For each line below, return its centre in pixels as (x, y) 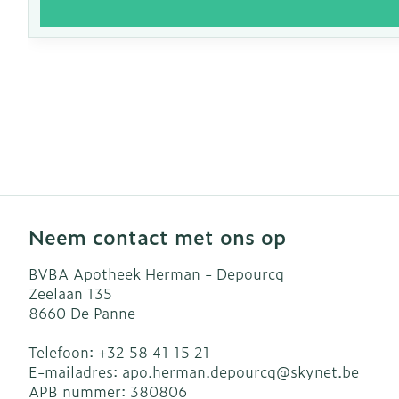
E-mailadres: (75, 371)
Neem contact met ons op (157, 236)
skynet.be (325, 371)
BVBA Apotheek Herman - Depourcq (156, 273)
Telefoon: (63, 352)
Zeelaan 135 (70, 293)
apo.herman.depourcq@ (206, 371)
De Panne (103, 313)
